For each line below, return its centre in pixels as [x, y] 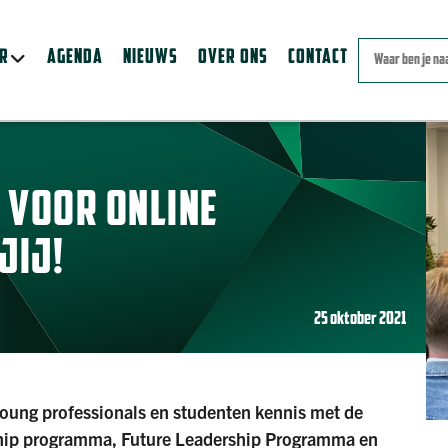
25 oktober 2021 [359, 319]
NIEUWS [151, 57]
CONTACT [318, 57]
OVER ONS [233, 57]
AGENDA [75, 57]
